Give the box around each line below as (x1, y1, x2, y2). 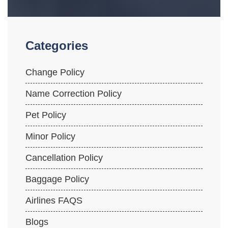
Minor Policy (25, 131, 75, 141)
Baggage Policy (25, 174, 89, 184)
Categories (25, 39, 88, 52)
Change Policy (25, 67, 84, 77)
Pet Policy (25, 110, 66, 120)
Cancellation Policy (25, 153, 103, 163)
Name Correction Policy (25, 89, 122, 99)
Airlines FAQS (25, 195, 82, 206)
